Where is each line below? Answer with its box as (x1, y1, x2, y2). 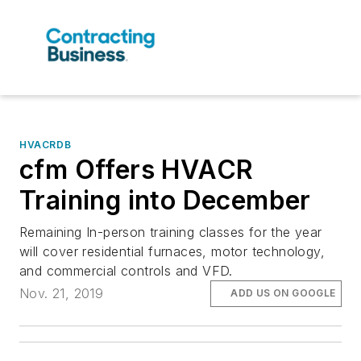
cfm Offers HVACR (19, 154, 254, 186)
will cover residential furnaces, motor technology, (19, 243, 325, 260)
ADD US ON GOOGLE (230, 287, 336, 300)
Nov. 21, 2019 (19, 285, 104, 302)
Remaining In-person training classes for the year (19, 224, 322, 241)
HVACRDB (19, 139, 72, 151)
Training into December (19, 185, 311, 217)
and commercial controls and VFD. (19, 263, 233, 280)
